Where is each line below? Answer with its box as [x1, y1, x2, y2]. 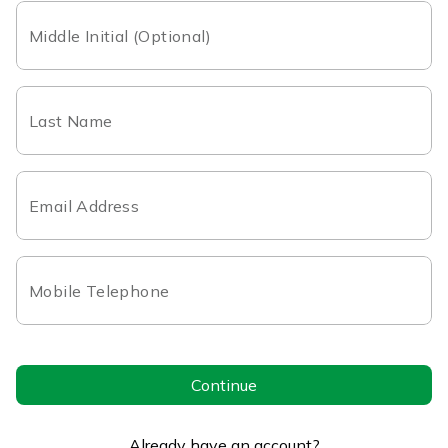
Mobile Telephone [29, 281, 170, 301]
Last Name [29, 111, 113, 131]
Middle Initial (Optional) [29, 26, 211, 46]
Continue [191, 374, 257, 395]
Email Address [29, 196, 140, 216]
